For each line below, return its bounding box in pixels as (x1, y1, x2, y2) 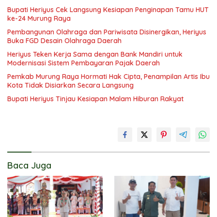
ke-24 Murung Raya (7, 14, 71, 23)
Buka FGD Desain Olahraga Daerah (7, 36, 122, 45)
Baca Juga (7, 159, 51, 171)
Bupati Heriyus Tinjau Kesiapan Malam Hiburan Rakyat (7, 94, 184, 103)
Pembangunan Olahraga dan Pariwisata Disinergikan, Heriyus (7, 27, 206, 36)
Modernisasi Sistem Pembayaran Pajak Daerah (7, 58, 160, 67)
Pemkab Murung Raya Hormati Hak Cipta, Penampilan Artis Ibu (7, 72, 210, 81)
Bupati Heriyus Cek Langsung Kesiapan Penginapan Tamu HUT (7, 5, 209, 14)
